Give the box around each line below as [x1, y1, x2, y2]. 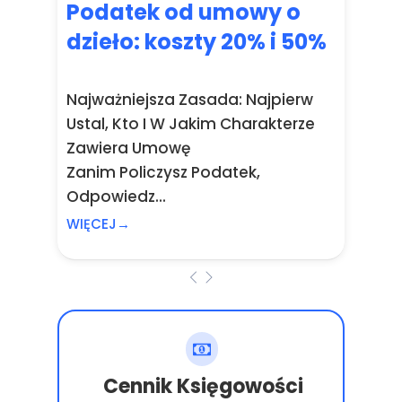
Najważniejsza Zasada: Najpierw [66, 89, 313, 110]
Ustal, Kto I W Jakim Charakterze [66, 113, 315, 135]
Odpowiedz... [66, 186, 166, 207]
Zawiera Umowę [66, 137, 190, 159]
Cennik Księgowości [103, 372, 303, 400]
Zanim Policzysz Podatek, [66, 162, 260, 183]
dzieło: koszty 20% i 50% [66, 27, 327, 57]
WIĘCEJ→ [66, 214, 130, 233]
